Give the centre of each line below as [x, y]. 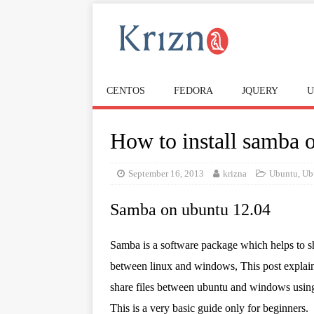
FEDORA [193, 91]
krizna [235, 173]
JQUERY [260, 91]
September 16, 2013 [166, 173]
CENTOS [126, 91]
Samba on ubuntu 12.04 [190, 210]
